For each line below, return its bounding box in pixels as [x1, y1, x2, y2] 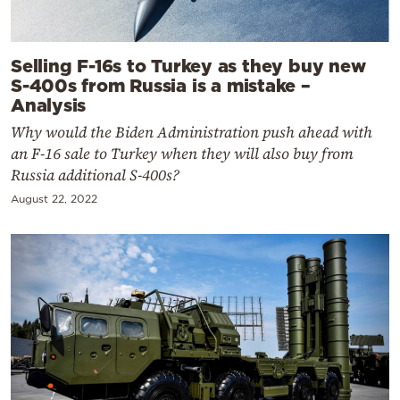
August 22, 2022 [11, 193, 97, 205]
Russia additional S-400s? [11, 164, 179, 187]
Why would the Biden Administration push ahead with [11, 121, 372, 144]
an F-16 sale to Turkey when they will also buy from [11, 143, 354, 165]
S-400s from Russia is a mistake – [11, 75, 311, 96]
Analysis [11, 95, 87, 115]
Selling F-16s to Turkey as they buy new [11, 55, 366, 76]
